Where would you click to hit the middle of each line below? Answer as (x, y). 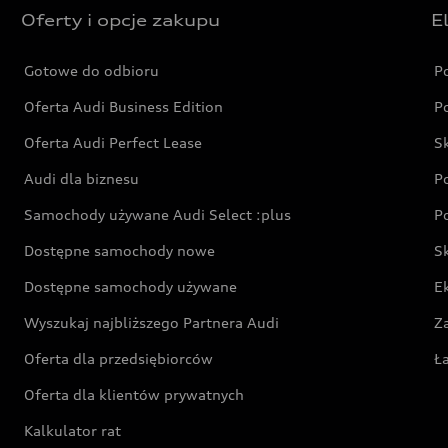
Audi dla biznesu (82, 178)
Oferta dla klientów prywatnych (134, 394)
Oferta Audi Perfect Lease (113, 142)
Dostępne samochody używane (131, 286)
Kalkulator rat (73, 430)
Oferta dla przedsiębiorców (119, 358)
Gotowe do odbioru (92, 70)
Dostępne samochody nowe (120, 250)
